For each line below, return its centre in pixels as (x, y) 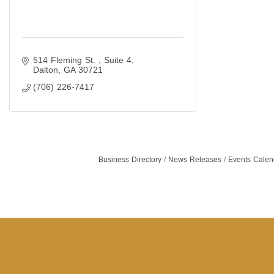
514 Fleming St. (65, 60)
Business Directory (130, 160)
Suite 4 (117, 60)
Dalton (45, 70)
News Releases (194, 160)
